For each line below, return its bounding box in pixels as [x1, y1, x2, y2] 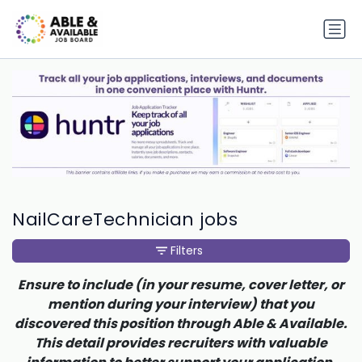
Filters [170, 242, 203, 259]
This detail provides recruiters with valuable [35, 333, 327, 352]
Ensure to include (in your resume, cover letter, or [18, 275, 344, 294]
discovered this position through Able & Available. [15, 314, 347, 333]
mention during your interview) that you [48, 294, 314, 314]
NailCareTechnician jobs [12, 206, 238, 232]
